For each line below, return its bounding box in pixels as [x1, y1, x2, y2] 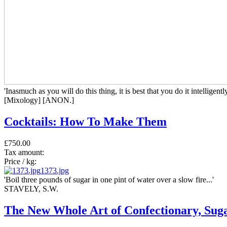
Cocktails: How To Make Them [4, 115, 167, 129]
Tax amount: [4, 148, 44, 157]
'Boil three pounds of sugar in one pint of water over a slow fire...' [4, 175, 214, 184]
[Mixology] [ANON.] [4, 96, 74, 105]
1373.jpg [41, 166, 69, 175]
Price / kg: [4, 157, 36, 166]
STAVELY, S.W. [4, 184, 58, 194]
